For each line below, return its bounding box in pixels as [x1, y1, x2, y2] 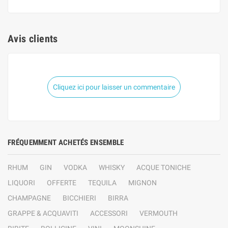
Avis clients [8, 33, 58, 45]
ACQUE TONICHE [136, 163, 191, 172]
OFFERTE [47, 179, 76, 187]
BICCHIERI [63, 194, 96, 202]
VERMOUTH [139, 209, 178, 217]
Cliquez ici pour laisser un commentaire [53, 83, 175, 91]
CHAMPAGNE [8, 194, 51, 202]
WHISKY [99, 163, 125, 172]
